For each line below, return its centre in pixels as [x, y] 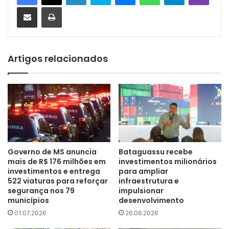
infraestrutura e [149, 181]
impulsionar [141, 190]
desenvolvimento [151, 200]
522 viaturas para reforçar [58, 181]
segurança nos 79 [41, 190]
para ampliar [143, 171]
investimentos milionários [168, 161]
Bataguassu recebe [156, 152]
